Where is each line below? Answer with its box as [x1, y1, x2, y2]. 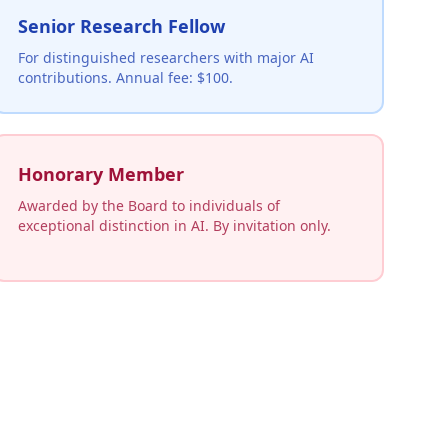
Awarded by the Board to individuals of [18, 196, 280, 215]
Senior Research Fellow [18, 14, 225, 38]
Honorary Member [18, 162, 184, 186]
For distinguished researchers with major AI [18, 48, 314, 67]
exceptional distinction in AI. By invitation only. [18, 216, 331, 235]
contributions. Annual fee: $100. [18, 68, 233, 87]
